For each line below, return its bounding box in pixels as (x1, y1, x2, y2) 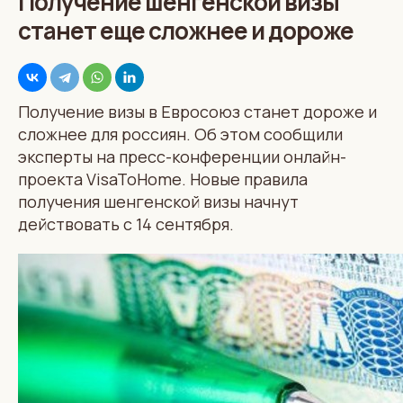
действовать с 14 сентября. (18, 212, 234, 235)
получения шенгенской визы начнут (18, 190, 299, 212)
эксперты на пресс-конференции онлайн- (18, 145, 346, 167)
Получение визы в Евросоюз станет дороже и (18, 100, 377, 122)
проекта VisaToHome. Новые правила (18, 167, 308, 190)
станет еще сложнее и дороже (18, 13, 354, 47)
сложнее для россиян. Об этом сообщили (18, 122, 343, 145)
